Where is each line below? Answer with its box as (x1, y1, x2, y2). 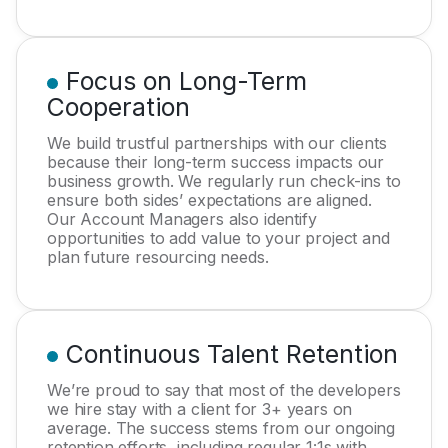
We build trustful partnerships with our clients (47, 133, 387, 153)
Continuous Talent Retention (66, 339, 398, 369)
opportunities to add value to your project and (47, 228, 390, 248)
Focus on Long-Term (66, 66, 307, 96)
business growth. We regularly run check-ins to (47, 171, 401, 191)
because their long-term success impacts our (47, 152, 385, 172)
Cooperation (47, 92, 197, 122)
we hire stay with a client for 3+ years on (47, 399, 353, 419)
